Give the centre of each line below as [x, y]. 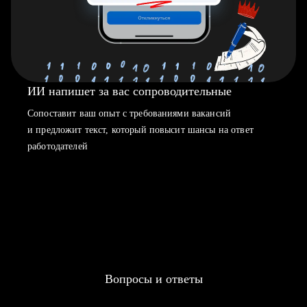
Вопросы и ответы [153, 279]
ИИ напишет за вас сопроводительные [130, 91]
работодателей [58, 146]
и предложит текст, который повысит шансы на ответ [140, 130]
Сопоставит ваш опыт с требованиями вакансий [130, 113]
